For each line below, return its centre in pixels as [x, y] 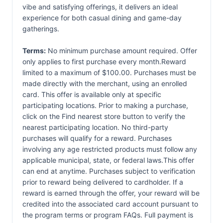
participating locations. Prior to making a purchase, [105, 105]
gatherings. [41, 29]
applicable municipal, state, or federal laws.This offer [108, 160]
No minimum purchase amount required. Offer [121, 51]
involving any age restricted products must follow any [110, 149]
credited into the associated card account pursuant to [110, 204]
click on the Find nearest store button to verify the [104, 116]
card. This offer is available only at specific [92, 94]
